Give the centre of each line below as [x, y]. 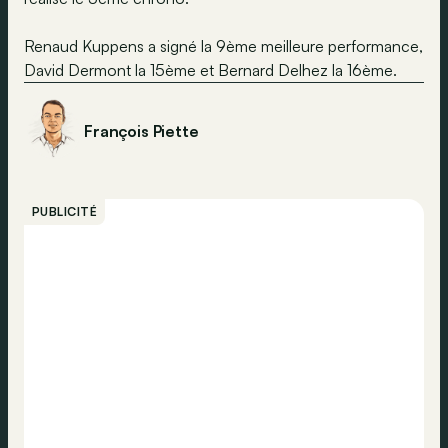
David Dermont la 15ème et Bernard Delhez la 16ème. [210, 70]
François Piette [141, 131]
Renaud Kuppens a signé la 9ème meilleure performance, [223, 46]
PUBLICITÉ [65, 211]
